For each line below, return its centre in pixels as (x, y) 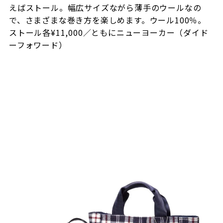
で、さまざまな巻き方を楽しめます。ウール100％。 (107, 20)
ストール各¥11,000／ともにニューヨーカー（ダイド (109, 32)
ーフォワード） (38, 45)
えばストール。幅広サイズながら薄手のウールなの (105, 7)
